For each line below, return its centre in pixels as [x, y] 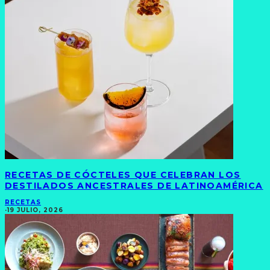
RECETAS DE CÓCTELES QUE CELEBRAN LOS [123, 175]
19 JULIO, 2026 [35, 210]
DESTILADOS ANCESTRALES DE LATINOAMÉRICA [134, 186]
